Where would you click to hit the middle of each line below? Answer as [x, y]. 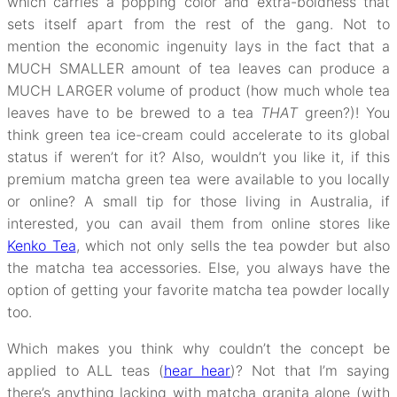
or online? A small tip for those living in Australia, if [198, 201]
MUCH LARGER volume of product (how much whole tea [198, 90]
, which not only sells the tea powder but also [233, 245]
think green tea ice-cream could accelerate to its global [198, 134]
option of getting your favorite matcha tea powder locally [198, 289]
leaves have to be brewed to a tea [134, 112]
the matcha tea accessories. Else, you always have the [198, 267]
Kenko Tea [42, 245]
